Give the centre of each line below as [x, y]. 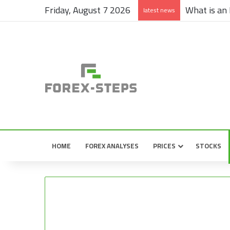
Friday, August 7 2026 [88, 10]
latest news [159, 10]
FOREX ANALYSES [112, 146]
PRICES [164, 146]
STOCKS [208, 146]
